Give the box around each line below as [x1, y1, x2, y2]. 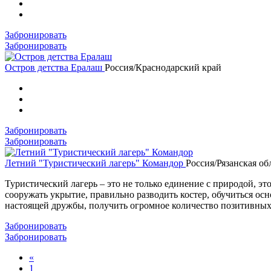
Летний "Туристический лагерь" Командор [5, 157, 186, 168]
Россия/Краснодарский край [105, 62, 221, 73]
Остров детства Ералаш [5, 62, 105, 73]
